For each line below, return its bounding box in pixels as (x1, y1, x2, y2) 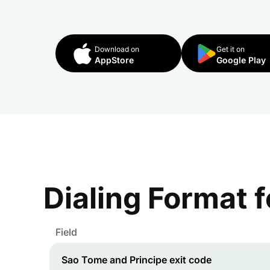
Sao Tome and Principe (61, 253, 167, 266)
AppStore (95, 55, 134, 65)
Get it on (216, 45, 245, 54)
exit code (167, 253, 212, 266)
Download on (95, 45, 139, 54)
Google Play (216, 55, 266, 65)
